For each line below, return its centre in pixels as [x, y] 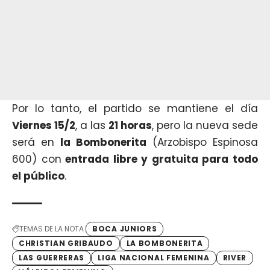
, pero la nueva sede [205, 126]
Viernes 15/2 [44, 126]
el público [38, 176]
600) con [37, 159]
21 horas [130, 126]
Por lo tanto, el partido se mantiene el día [135, 109]
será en [36, 143]
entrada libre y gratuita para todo [160, 159]
